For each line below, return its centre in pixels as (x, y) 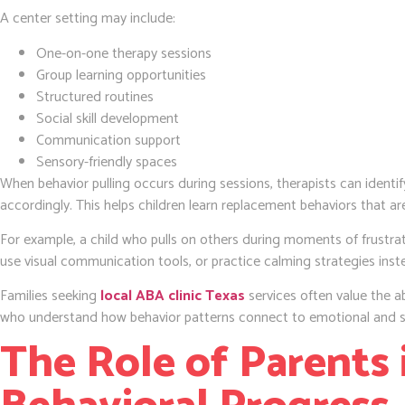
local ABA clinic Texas (173, 297)
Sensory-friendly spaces (107, 162)
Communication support (108, 140)
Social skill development (108, 118)
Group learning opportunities (121, 75)
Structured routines (95, 97)
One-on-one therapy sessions (124, 53)
